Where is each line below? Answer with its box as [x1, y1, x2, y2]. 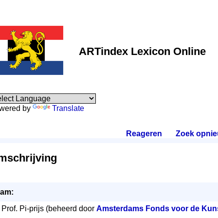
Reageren [126, 129, 162, 138]
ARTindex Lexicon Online [78, 45, 206, 57]
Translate [52, 104, 84, 112]
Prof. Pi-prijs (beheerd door [1, 204, 96, 213]
